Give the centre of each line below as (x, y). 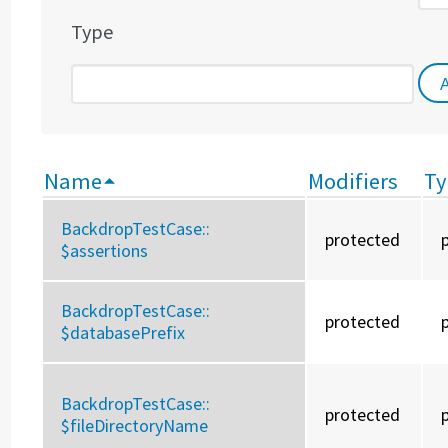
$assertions (105, 251)
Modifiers (353, 181)
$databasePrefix (123, 333)
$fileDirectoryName (135, 426)
